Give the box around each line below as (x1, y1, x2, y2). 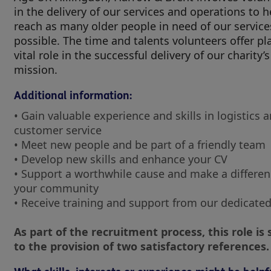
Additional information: (14, 89, 132, 102)
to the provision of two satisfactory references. (14, 239, 269, 253)
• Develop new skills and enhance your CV (14, 152, 230, 166)
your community (14, 181, 102, 195)
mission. (14, 62, 57, 77)
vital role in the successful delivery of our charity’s (14, 48, 270, 62)
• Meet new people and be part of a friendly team (14, 137, 269, 152)
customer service (14, 123, 105, 137)
